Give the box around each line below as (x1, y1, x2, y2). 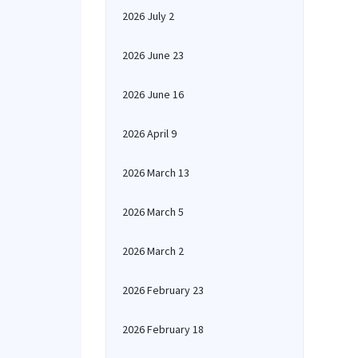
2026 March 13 (122, 165, 189, 180)
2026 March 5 (122, 205, 184, 219)
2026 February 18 (122, 322, 204, 336)
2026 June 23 (122, 48, 184, 62)
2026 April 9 (122, 126, 177, 141)
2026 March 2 (122, 244, 184, 258)
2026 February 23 (122, 283, 204, 297)
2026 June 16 (122, 87, 184, 101)
